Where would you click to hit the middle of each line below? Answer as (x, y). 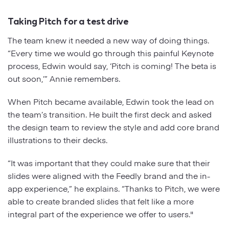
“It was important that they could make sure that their (109, 162)
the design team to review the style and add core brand (113, 127)
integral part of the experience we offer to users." (101, 213)
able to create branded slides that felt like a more (101, 201)
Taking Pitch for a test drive (69, 20)
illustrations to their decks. (59, 139)
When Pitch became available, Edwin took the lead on (111, 101)
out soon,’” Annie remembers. (65, 78)
